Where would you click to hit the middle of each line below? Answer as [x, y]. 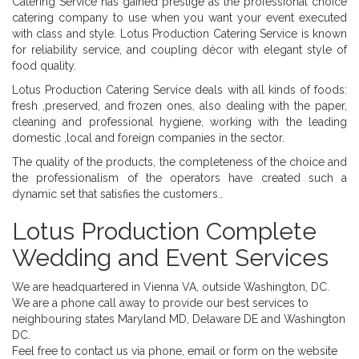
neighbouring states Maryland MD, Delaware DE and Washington [179, 319]
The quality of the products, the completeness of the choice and [179, 161]
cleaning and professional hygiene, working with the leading [179, 121]
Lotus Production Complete [164, 231]
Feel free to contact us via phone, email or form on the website [175, 351]
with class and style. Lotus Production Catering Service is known [179, 33]
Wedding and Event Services [170, 257]
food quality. [44, 65]
